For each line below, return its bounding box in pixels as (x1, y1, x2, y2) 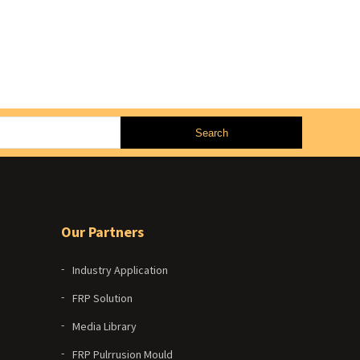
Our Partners (61, 223, 144, 242)
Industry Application (72, 263, 168, 278)
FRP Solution (72, 291, 133, 306)
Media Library (72, 319, 137, 334)
